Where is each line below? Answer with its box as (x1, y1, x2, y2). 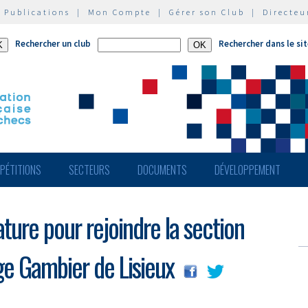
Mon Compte (88, 7, 151, 17)
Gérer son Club (169, 7, 245, 17)
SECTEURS (69, 162, 110, 178)
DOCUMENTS (137, 162, 187, 178)
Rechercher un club (15, 38, 91, 49)
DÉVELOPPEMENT (214, 162, 280, 178)
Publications (4, 7, 70, 17)
